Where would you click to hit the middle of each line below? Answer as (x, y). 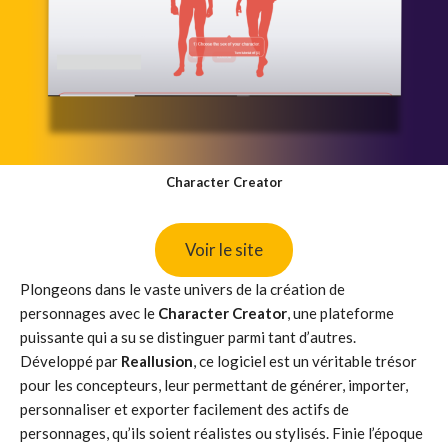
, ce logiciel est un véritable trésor (305, 361)
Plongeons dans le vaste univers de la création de (182, 289)
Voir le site (224, 249)
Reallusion (157, 361)
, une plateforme (340, 313)
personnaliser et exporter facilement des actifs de (184, 409)
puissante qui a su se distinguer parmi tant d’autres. (188, 337)
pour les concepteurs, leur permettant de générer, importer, (214, 385)
